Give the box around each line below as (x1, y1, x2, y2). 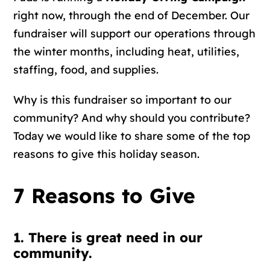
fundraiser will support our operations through (13, 26, 256, 40)
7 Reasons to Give (13, 183, 196, 209)
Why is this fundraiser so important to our (13, 92, 232, 107)
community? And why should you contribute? (13, 110, 251, 125)
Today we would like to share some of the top (13, 128, 251, 143)
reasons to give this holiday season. (13, 146, 200, 161)
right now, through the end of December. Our (13, 8, 250, 22)
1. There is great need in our (13, 229, 203, 246)
